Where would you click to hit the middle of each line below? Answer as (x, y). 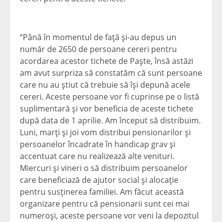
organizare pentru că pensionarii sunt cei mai (105, 204)
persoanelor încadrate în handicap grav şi (98, 144)
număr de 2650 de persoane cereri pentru (98, 49)
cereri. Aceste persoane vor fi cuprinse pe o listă (110, 97)
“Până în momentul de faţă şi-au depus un (98, 37)
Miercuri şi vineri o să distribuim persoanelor (104, 168)
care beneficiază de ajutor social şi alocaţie (99, 180)
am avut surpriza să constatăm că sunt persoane (111, 73)
